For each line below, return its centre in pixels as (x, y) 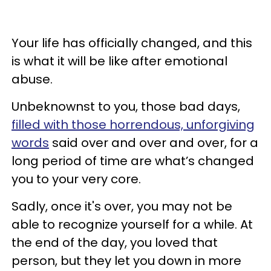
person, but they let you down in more (126, 260)
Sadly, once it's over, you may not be (122, 206)
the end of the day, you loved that (115, 242)
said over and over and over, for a (154, 142)
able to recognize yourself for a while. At (132, 224)
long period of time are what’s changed (133, 161)
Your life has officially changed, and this (132, 43)
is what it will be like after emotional (119, 61)
